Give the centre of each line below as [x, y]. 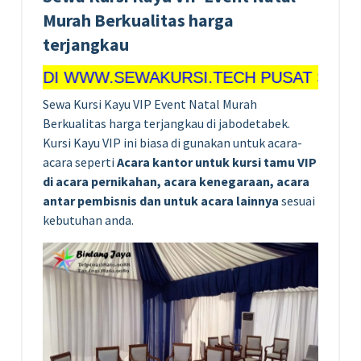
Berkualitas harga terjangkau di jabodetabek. [166, 123]
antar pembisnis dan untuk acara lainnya [161, 200]
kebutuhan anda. [88, 220]
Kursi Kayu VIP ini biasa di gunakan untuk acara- [172, 142]
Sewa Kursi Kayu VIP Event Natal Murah [150, 104]
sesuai [297, 200]
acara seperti [80, 162]
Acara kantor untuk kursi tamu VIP [217, 162]
